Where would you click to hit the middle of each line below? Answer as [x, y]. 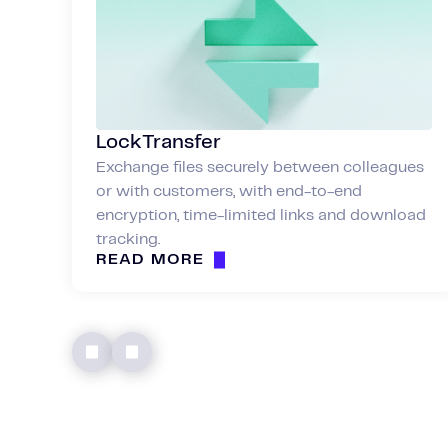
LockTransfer [158, 142]
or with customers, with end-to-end [229, 191]
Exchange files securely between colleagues [260, 167]
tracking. [128, 239]
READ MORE [150, 259]
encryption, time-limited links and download [261, 215]
